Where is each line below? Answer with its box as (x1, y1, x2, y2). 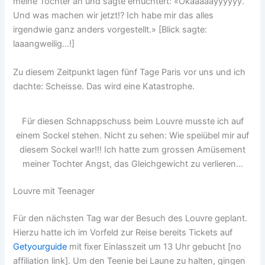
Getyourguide (13, 241, 67, 252)
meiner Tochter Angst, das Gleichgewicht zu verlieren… (22, 158, 243, 169)
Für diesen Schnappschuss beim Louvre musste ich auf (21, 115, 244, 127)
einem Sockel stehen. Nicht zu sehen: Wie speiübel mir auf (16, 130, 249, 141)
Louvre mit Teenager (13, 185, 95, 196)
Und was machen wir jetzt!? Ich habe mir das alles (13, 10, 214, 21)
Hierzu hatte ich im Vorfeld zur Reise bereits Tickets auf (13, 227, 233, 238)
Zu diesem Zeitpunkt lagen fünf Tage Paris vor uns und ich (13, 66, 246, 77)
